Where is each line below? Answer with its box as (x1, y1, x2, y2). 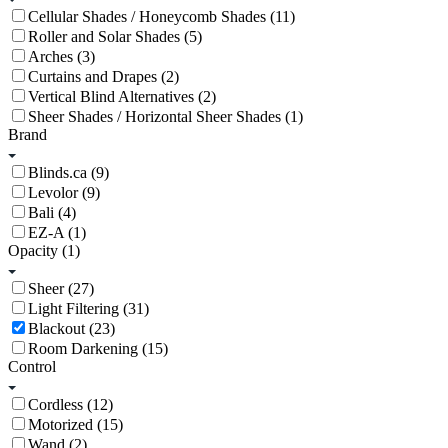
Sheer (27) (28, 280, 94, 298)
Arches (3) (28, 48, 95, 66)
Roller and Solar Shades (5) (28, 28, 202, 46)
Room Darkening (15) (28, 340, 168, 358)
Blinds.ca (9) (28, 164, 109, 182)
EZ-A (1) (28, 224, 86, 242)
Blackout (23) (28, 320, 115, 338)
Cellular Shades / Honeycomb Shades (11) (28, 8, 295, 26)
